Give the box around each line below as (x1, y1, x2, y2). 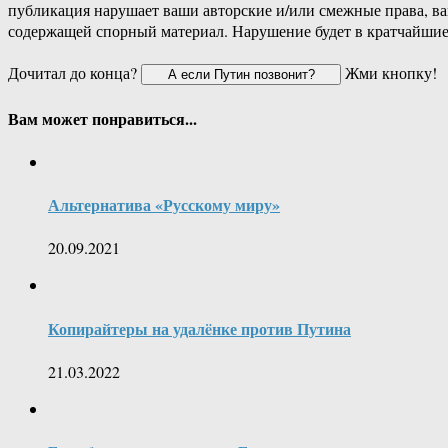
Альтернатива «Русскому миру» (48, 193, 280, 217)
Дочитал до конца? (8, 62, 141, 84)
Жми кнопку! (341, 62, 437, 84)
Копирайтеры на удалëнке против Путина (48, 316, 351, 340)
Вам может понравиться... (8, 106, 197, 130)
